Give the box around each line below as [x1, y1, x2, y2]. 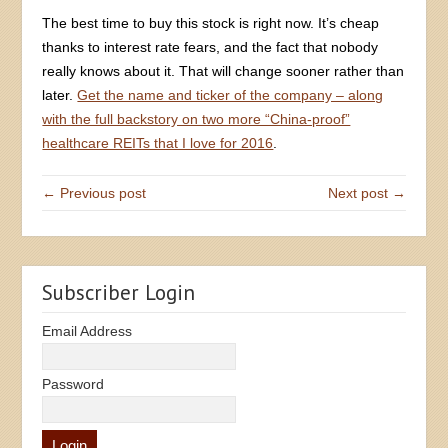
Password [42, 375, 105, 392]
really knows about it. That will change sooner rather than [42, 62, 405, 79]
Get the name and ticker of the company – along [77, 86, 384, 103]
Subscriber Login [42, 278, 196, 306]
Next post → [327, 184, 406, 201]
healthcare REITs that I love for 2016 [42, 134, 274, 151]
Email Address [42, 322, 133, 339]
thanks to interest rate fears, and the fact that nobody [42, 38, 379, 55]
